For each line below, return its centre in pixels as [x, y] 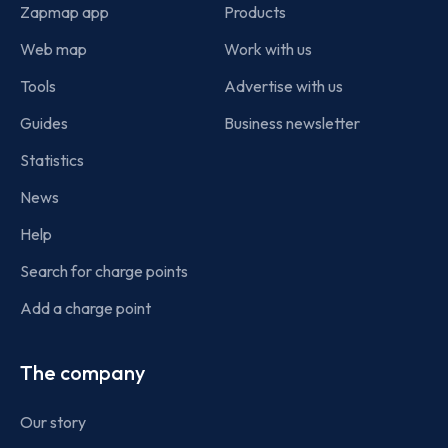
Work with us [268, 49]
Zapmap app [64, 12]
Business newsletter [292, 123]
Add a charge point [85, 308]
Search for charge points [104, 271]
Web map [53, 49]
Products [255, 12]
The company [82, 373]
